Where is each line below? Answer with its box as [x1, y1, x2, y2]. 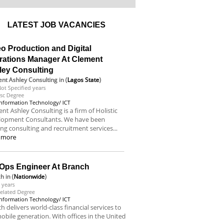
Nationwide [14, 172, 45, 181]
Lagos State [67, 76, 100, 84]
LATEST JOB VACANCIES [7, 21, 106, 29]
